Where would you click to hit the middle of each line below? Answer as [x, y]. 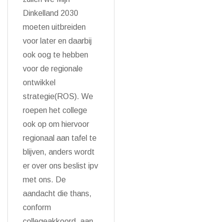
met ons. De [44, 180]
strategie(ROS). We [58, 96]
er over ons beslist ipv [60, 166]
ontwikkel [39, 83]
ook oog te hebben [55, 55]
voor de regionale [53, 69]
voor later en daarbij [57, 41]
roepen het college [55, 110]
